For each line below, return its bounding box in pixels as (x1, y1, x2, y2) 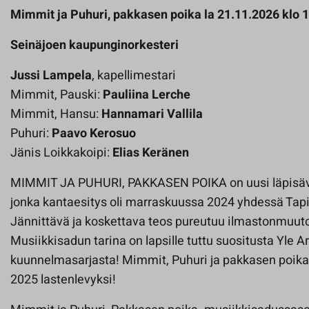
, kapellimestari (92, 66, 176, 86)
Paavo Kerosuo (52, 124, 136, 143)
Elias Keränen (112, 143, 189, 163)
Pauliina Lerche (103, 86, 190, 105)
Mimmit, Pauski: (10, 86, 103, 105)
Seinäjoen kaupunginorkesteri (10, 36, 179, 55)
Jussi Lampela (10, 66, 92, 86)
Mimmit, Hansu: (10, 105, 101, 124)
